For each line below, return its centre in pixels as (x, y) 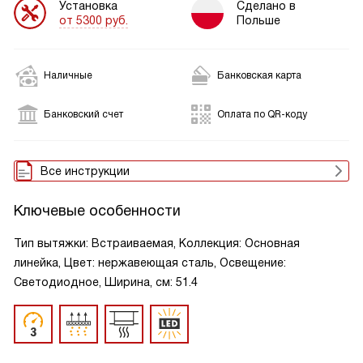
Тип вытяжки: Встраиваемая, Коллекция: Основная (157, 243)
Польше (258, 20)
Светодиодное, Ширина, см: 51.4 (106, 282)
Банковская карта (260, 75)
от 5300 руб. (94, 20)
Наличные (68, 75)
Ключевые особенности (97, 211)
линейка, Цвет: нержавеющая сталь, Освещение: (150, 263)
